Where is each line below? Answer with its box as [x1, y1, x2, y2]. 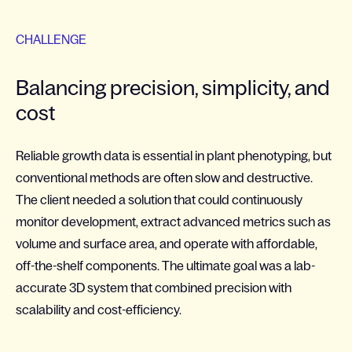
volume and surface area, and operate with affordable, [16, 236, 317, 251]
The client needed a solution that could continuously [16, 192, 302, 207]
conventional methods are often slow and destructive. [16, 170, 313, 185]
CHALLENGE [16, 32, 86, 46]
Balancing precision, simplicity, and [16, 76, 330, 99]
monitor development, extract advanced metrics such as [16, 214, 331, 229]
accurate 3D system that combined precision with [16, 280, 291, 295]
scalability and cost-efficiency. [16, 302, 181, 317]
